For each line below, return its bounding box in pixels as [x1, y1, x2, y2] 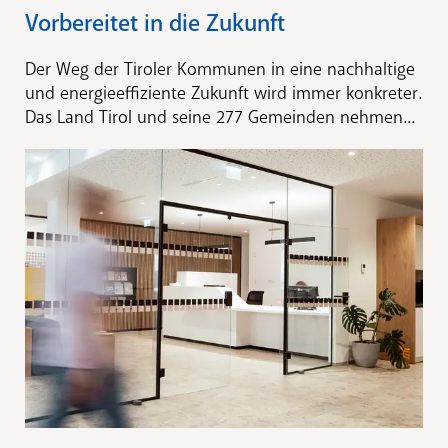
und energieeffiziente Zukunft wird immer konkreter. [25, 82, 422, 105]
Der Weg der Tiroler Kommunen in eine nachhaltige [25, 58, 415, 81]
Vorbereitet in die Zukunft [25, 8, 285, 39]
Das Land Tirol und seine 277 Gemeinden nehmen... [25, 106, 415, 129]
